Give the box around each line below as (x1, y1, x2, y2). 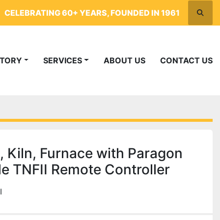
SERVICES (48, 55, 82, 65)
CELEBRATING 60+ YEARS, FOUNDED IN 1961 (4, 8, 180, 18)
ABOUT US (110, 55, 145, 65)
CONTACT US (166, 55, 213, 65)
